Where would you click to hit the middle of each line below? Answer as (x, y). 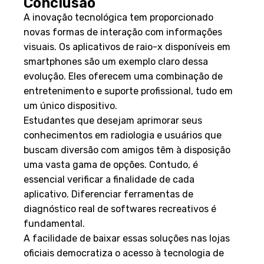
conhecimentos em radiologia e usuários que (123, 135)
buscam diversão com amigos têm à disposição (127, 150)
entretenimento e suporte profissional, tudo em (128, 91)
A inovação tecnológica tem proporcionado (118, 17)
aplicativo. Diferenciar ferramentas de (108, 194)
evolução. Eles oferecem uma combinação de (123, 76)
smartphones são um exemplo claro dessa (116, 61)
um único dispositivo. (70, 105)
